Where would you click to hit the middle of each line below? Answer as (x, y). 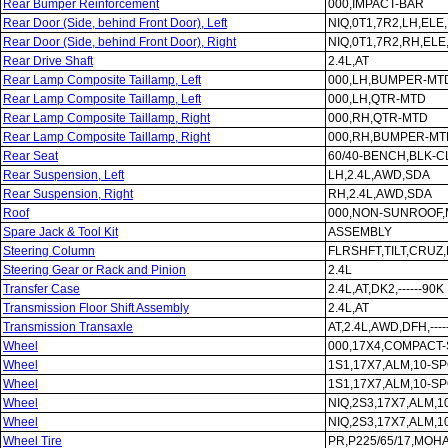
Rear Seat (30, 156)
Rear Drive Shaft (48, 61)
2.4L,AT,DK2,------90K (386, 289)
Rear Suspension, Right (68, 194)
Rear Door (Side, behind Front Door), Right (119, 42)
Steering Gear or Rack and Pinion (94, 270)
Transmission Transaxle (68, 327)
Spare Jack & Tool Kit (60, 232)
